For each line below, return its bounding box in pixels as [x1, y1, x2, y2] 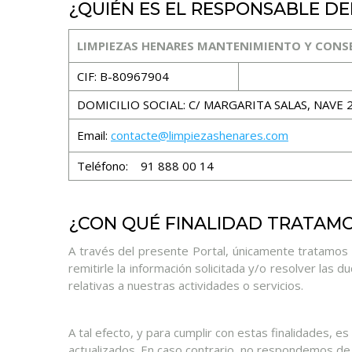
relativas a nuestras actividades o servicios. [68, 277, 303, 293]
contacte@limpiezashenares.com [111, 127, 288, 143]
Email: [77, 127, 111, 143]
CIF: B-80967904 [77, 68, 169, 84]
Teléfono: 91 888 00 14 [77, 158, 214, 174]
